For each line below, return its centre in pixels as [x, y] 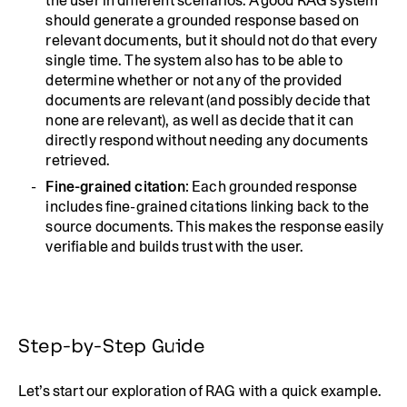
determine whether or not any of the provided [194, 81]
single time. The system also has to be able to [194, 61]
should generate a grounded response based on [203, 21]
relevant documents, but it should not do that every [212, 41]
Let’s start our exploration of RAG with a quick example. [200, 392]
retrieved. [78, 161]
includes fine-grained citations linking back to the [208, 206]
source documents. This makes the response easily [215, 226]
